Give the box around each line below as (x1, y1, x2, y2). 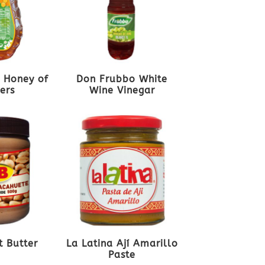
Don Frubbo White (76, 73, 168, 85)
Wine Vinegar (89, 85, 155, 96)
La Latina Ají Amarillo (66, 238, 178, 250)
